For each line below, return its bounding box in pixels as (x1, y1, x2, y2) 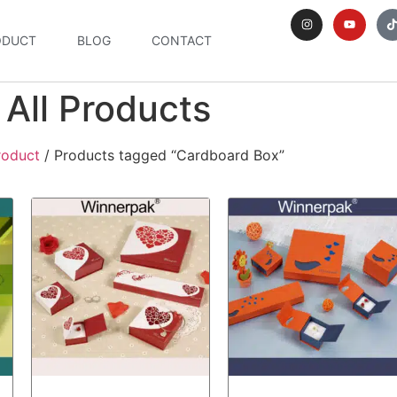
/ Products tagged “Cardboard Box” (39, 146, 284, 164)
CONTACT (151, 33, 212, 48)
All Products (5, 87, 211, 130)
